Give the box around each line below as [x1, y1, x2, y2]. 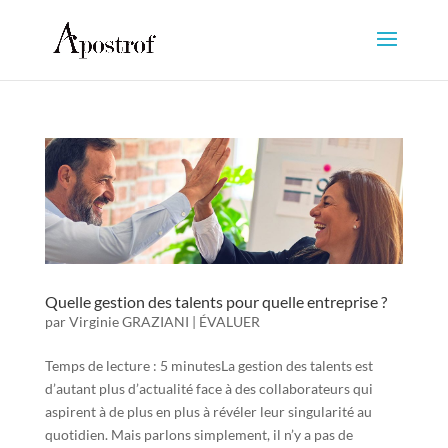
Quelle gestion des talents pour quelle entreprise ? [44, 292, 390, 312]
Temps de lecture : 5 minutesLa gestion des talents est [44, 357, 373, 375]
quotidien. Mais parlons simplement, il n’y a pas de [44, 426, 353, 444]
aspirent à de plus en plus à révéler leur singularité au [44, 403, 372, 421]
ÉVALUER [198, 313, 260, 331]
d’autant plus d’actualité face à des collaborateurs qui [44, 380, 373, 398]
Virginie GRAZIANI [68, 313, 189, 331]
